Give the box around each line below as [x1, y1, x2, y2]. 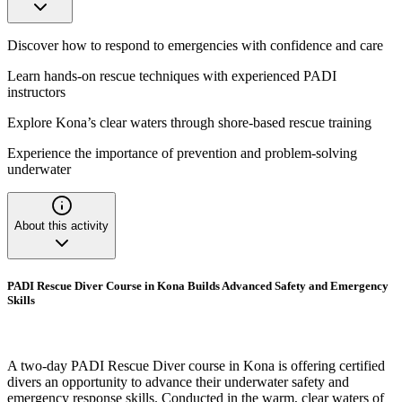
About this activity [14, 218, 109, 232]
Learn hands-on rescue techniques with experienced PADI [7, 67, 336, 83]
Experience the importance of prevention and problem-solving [7, 144, 357, 161]
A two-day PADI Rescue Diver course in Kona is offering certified [7, 358, 385, 374]
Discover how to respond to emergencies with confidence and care [7, 37, 383, 53]
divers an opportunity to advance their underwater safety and [7, 374, 349, 390]
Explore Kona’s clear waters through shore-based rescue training [7, 114, 371, 130]
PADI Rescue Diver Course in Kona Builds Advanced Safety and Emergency [7, 279, 389, 293]
